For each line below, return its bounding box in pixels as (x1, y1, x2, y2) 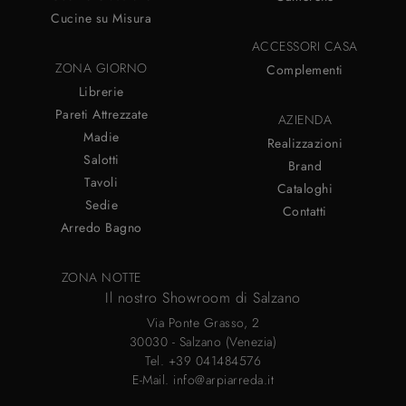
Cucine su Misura (51, 8, 152, 27)
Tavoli (84, 172, 119, 191)
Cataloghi (276, 179, 333, 198)
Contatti (282, 201, 327, 220)
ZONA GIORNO (55, 58, 148, 77)
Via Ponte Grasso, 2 (146, 313, 260, 332)
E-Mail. (132, 370, 173, 389)
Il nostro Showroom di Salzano (105, 286, 301, 308)
